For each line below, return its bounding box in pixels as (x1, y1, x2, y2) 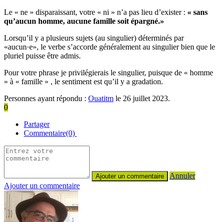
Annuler (169, 171, 195, 180)
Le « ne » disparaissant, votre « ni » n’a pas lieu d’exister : (4, 7, 187, 16)
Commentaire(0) (24, 128, 77, 137)
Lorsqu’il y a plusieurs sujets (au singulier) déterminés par (4, 33, 184, 42)
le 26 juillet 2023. (113, 94, 170, 103)
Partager (24, 119, 50, 128)
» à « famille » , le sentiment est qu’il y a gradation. (4, 77, 163, 86)
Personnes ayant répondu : (4, 94, 88, 103)
